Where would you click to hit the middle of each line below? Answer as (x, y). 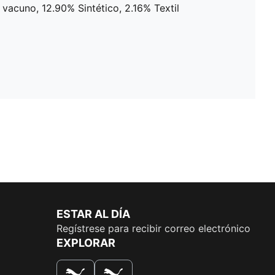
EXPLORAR (86, 243)
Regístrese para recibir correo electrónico (153, 228)
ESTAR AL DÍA (93, 214)
